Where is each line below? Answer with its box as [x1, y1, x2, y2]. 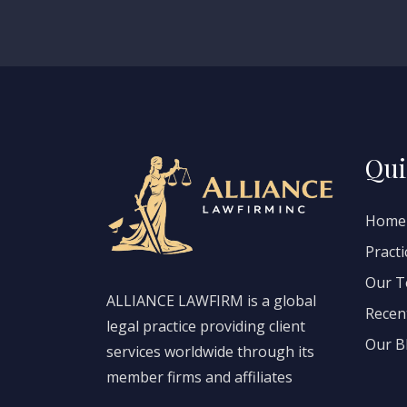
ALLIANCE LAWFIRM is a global [106, 291, 316, 312]
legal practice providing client [106, 316, 305, 337]
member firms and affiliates [106, 367, 293, 388]
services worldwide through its [106, 342, 314, 362]
